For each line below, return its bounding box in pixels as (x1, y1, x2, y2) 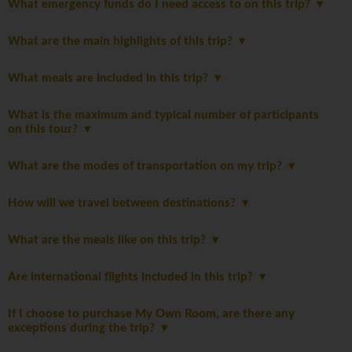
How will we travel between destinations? (8, 197, 242, 210)
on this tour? (8, 123, 84, 136)
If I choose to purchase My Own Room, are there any (8, 308, 295, 321)
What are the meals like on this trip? (8, 234, 212, 247)
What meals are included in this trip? (8, 72, 214, 85)
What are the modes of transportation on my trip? (8, 160, 288, 173)
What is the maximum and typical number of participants (8, 109, 319, 122)
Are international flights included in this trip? (8, 271, 259, 284)
